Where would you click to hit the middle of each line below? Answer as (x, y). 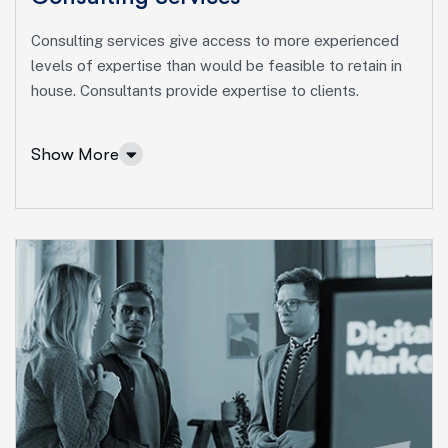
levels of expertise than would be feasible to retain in (216, 66)
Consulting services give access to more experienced (215, 41)
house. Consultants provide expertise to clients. (195, 91)
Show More (75, 154)
